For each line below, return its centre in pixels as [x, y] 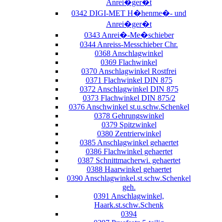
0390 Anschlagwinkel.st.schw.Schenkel [129, 178]
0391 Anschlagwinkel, [129, 196]
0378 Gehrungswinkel [129, 115]
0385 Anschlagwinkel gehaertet [129, 142]
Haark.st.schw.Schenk [129, 205]
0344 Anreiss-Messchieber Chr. [129, 44]
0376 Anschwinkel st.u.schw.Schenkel [129, 107]
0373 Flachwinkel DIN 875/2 [129, 98]
